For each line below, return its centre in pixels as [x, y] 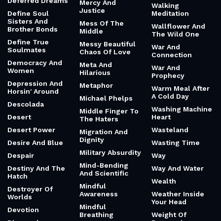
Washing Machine [182, 109]
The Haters [99, 119]
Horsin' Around [33, 91]
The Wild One [175, 34]
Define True [28, 42]
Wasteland [170, 130]
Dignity [92, 140]
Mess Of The [102, 23]
